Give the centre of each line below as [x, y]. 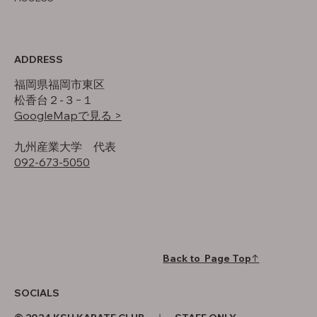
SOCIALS [37, 293]
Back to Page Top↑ [211, 258]
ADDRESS [39, 59]
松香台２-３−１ [54, 99]
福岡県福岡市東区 [59, 84]
